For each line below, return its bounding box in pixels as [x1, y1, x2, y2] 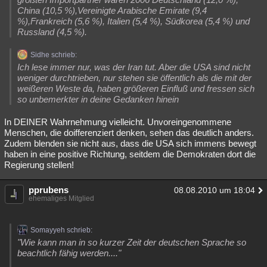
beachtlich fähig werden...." [17, 248, 121, 258]
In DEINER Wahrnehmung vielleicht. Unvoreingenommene [4, 117, 231, 127]
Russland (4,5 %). [17, 27, 87, 37]
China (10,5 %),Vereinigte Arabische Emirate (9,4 [17, 5, 207, 15]
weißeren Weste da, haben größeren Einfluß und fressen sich [17, 83, 254, 94]
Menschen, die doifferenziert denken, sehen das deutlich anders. [4, 128, 254, 138]
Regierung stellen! [4, 160, 74, 170]
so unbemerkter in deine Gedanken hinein [17, 94, 179, 104]
